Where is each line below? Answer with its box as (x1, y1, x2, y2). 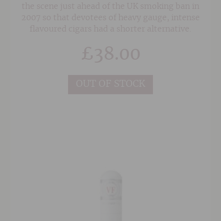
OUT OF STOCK (75, 79, 146, 89)
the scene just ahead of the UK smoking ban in (22, 2, 199, 10)
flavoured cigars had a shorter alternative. (30, 25, 191, 33)
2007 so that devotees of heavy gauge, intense (21, 13, 200, 22)
